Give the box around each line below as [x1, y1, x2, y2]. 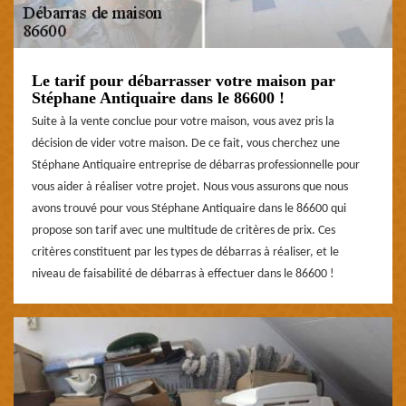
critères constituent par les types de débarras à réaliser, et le [32, 245, 339, 259]
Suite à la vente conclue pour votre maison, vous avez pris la [32, 114, 334, 129]
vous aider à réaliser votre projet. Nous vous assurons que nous [32, 179, 348, 194]
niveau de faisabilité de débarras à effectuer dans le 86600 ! [32, 266, 334, 281]
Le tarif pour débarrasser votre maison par [32, 71, 335, 90]
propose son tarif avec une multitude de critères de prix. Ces [32, 223, 335, 237]
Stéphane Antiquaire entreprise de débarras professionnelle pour [32, 158, 360, 172]
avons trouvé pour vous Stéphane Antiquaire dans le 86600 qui [32, 201, 346, 216]
